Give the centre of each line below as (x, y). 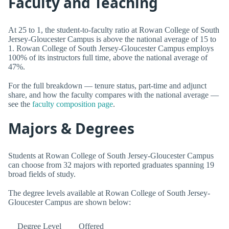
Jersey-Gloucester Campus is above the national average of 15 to (112, 39)
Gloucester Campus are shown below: (70, 202)
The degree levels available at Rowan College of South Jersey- (109, 193)
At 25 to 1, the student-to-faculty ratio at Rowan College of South (114, 30)
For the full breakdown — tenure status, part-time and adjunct (107, 85)
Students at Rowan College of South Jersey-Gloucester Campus (111, 155)
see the (20, 104)
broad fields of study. (42, 174)
